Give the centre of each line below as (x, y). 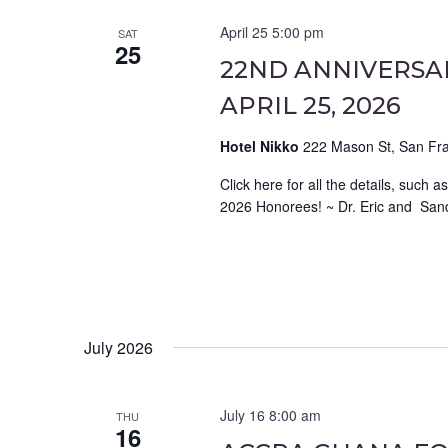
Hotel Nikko (261, 146)
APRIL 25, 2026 (310, 106)
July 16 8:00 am (270, 415)
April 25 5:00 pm (271, 32)
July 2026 (118, 348)
